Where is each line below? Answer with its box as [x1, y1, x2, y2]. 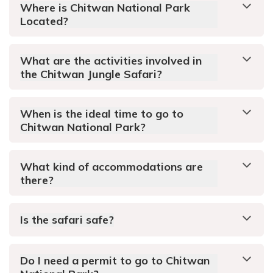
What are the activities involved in [20, 54, 202, 68]
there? [20, 173, 54, 188]
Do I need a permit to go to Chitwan [20, 253, 210, 268]
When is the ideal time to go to [20, 107, 183, 121]
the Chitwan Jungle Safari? [20, 67, 162, 82]
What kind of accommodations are [20, 160, 203, 174]
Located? [20, 14, 68, 29]
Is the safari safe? [20, 213, 114, 227]
